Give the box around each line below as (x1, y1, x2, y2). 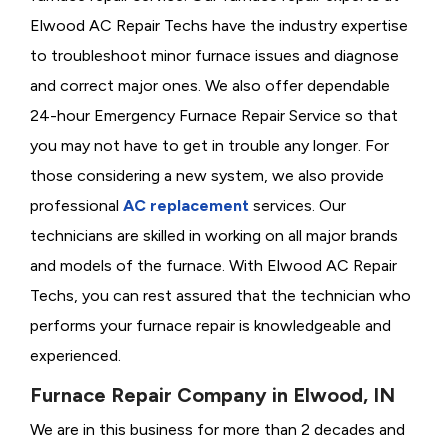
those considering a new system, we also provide (30, 166, 384, 186)
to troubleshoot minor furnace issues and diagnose (30, 46, 399, 66)
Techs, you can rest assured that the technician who (30, 286, 411, 306)
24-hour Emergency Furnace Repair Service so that (30, 106, 398, 126)
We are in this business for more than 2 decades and (30, 420, 405, 440)
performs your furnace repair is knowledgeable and (30, 316, 391, 336)
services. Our (249, 196, 346, 216)
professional (30, 196, 123, 216)
